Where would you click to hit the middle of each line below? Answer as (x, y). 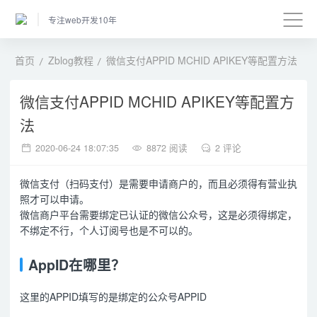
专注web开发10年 (82, 19)
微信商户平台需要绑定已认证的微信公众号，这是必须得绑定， (158, 215)
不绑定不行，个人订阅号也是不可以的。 (109, 230)
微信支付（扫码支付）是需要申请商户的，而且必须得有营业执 (158, 184)
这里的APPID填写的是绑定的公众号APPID (113, 297)
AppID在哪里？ (76, 264)
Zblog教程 (70, 60)
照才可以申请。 (54, 199)
